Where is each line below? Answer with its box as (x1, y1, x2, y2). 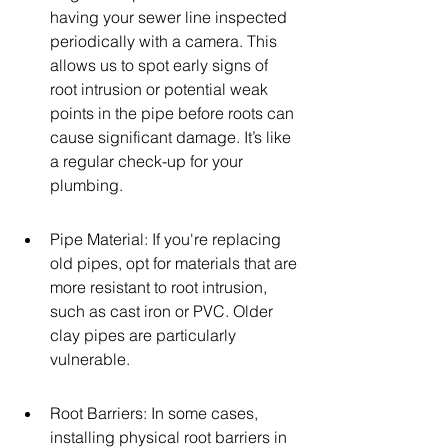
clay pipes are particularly (50, 325, 240, 345)
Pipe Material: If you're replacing (50, 229, 285, 249)
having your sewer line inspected (50, 7, 291, 27)
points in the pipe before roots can (50, 103, 298, 123)
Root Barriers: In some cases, (50, 403, 262, 423)
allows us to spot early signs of (50, 55, 272, 75)
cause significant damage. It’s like (50, 127, 295, 147)
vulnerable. (50, 349, 130, 369)
